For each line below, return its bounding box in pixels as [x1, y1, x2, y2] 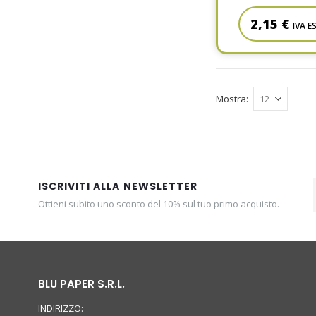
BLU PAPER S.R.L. [37, 276, 125, 291]
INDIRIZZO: [37, 301, 84, 315]
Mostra [216, 92, 247, 105]
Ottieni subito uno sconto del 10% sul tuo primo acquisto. [37, 197, 279, 210]
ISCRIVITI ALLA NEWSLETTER [37, 178, 197, 193]
